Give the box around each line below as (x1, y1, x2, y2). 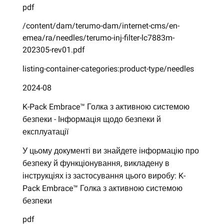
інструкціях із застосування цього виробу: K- (22, 170, 185, 180)
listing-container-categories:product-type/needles (22, 64, 194, 74)
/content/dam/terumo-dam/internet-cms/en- (22, 21, 179, 31)
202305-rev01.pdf (22, 45, 85, 55)
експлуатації (22, 126, 68, 136)
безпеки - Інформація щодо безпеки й (22, 114, 161, 124)
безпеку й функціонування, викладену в (22, 158, 169, 168)
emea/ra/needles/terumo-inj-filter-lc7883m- (22, 33, 174, 43)
